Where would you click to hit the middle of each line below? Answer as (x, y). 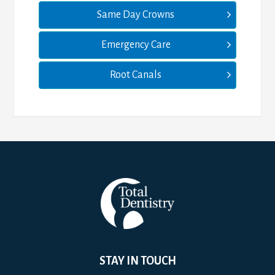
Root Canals (136, 75)
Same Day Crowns (136, 15)
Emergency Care (136, 45)
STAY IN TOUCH (137, 261)
